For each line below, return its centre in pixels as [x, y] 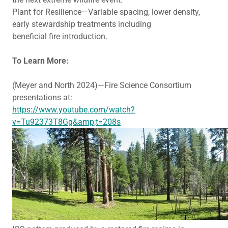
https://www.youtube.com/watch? [74, 110]
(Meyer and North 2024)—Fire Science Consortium [102, 85]
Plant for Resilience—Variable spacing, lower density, [106, 12]
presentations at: [42, 97]
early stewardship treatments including [82, 24]
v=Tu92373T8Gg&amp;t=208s [66, 122]
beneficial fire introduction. [60, 36]
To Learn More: [40, 61]
